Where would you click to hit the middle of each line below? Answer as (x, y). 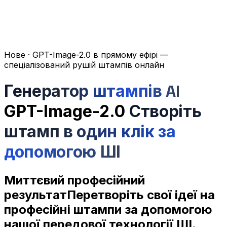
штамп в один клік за (90, 131)
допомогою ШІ (63, 152)
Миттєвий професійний (74, 180)
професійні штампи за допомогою (108, 209)
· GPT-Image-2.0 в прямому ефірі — (97, 55)
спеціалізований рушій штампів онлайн (84, 65)
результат (35, 195)
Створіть (165, 111)
